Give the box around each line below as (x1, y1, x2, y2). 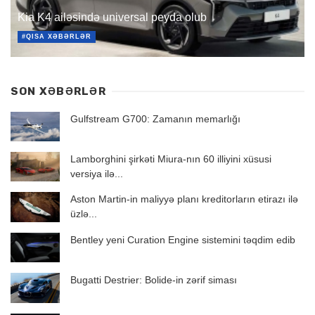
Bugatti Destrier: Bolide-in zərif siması (70, 274, 237, 286)
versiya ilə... (70, 168, 123, 180)
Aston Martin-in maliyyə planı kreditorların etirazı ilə (70, 193, 298, 205)
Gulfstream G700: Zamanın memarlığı (70, 112, 240, 124)
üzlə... (70, 208, 97, 220)
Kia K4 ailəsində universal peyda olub (18, 11, 207, 23)
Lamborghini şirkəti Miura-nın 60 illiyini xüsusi (70, 153, 271, 165)
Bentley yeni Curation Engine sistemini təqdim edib (70, 233, 295, 245)
